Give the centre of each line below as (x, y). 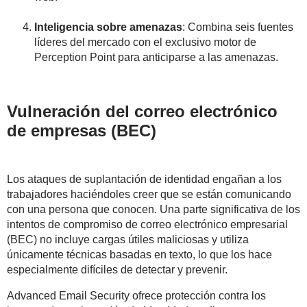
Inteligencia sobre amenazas (108, 27)
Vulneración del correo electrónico (142, 111)
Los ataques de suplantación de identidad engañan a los (144, 179)
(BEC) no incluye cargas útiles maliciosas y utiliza (128, 239)
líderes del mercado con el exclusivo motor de (145, 42)
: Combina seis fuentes (238, 27)
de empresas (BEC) (82, 130)
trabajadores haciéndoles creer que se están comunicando (149, 194)
